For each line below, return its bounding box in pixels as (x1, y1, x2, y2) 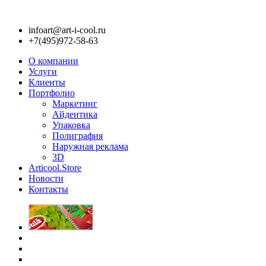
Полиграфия (52, 131, 103, 141)
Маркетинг (52, 99, 97, 109)
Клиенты (28, 77, 65, 87)
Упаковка (52, 120, 90, 130)
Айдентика (52, 109, 97, 119)
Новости (28, 173, 64, 183)
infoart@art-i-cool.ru (28, 25, 106, 35)
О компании (28, 56, 78, 66)
